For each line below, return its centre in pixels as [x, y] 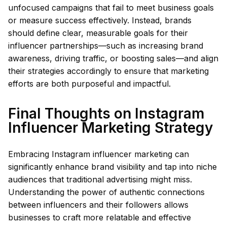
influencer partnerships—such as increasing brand [106, 46]
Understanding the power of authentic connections [106, 192]
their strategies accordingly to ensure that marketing [108, 71]
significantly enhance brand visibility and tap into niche [112, 167]
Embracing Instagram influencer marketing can [99, 154]
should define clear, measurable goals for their [98, 33]
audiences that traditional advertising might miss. [100, 179]
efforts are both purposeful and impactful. [89, 84]
